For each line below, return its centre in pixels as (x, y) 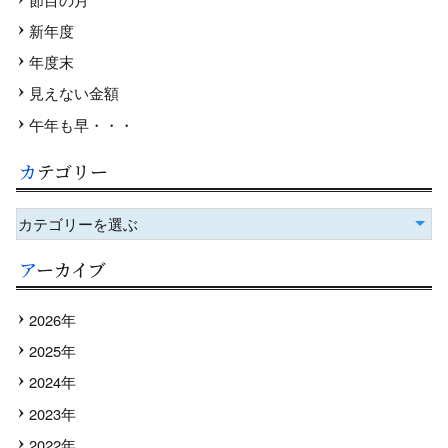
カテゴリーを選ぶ (78, 223)
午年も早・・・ (82, 124)
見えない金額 (74, 93)
